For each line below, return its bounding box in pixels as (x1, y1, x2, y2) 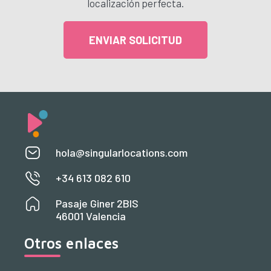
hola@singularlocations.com (56, 145, 188, 159)
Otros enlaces (24, 234, 119, 252)
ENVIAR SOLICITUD (89, 33, 182, 47)
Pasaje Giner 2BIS (56, 196, 139, 210)
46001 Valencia (56, 209, 126, 223)
